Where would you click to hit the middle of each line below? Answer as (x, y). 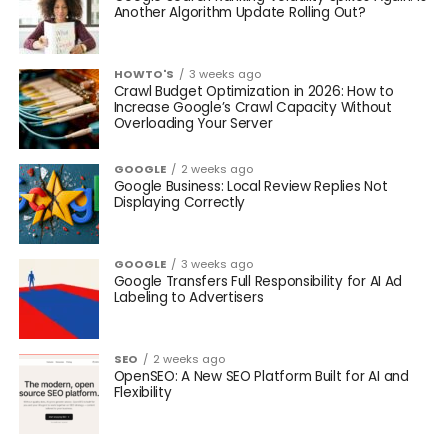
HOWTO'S (143, 73)
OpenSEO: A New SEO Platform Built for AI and (261, 376)
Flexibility (142, 392)
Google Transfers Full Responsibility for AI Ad (258, 281)
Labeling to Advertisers (188, 297)
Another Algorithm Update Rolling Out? (239, 12)
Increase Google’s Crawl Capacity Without (252, 107)
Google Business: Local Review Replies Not (250, 186)
